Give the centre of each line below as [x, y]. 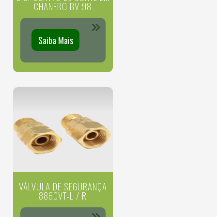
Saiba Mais [55, 40]
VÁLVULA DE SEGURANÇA [63, 186]
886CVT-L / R [63, 195]
